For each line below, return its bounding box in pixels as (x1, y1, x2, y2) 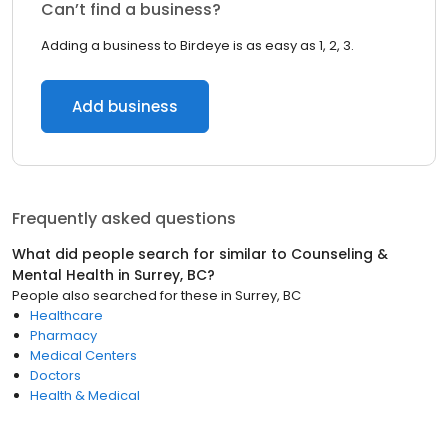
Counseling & (291, 244, 388, 264)
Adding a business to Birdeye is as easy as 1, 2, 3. (41, 36, 354, 55)
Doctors (30, 366, 81, 385)
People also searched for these (12, 286, 218, 305)
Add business (72, 96, 178, 117)
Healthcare (30, 306, 103, 325)
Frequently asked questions (12, 207, 236, 230)
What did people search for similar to (12, 244, 291, 264)
